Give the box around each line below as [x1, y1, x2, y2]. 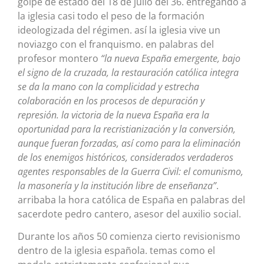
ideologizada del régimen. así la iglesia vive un [18, 23, 220, 37]
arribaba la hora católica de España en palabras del [18, 193, 245, 206]
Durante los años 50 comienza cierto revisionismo [18, 229, 240, 243]
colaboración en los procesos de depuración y [18, 94, 204, 107]
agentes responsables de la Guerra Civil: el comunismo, [18, 164, 243, 178]
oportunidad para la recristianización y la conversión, [18, 122, 236, 136]
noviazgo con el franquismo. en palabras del [18, 37, 214, 51]
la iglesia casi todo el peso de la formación [18, 9, 204, 22]
